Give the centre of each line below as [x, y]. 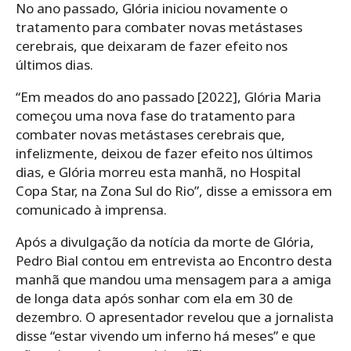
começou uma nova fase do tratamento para [156, 115]
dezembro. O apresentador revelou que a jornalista [175, 317]
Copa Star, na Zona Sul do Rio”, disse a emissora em [174, 190]
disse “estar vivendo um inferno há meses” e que [166, 335]
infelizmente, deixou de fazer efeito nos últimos [164, 153]
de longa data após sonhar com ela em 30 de [154, 298]
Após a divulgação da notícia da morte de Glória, [165, 241]
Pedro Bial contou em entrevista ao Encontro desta [174, 260]
